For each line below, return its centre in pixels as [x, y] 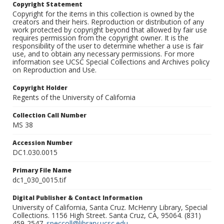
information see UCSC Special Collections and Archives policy [111, 62]
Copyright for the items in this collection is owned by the [103, 14]
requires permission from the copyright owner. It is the [100, 38]
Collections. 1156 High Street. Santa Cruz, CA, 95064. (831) [107, 215]
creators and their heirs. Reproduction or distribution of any [108, 22]
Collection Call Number [49, 115]
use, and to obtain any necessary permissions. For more [103, 54]
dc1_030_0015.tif [39, 180]
